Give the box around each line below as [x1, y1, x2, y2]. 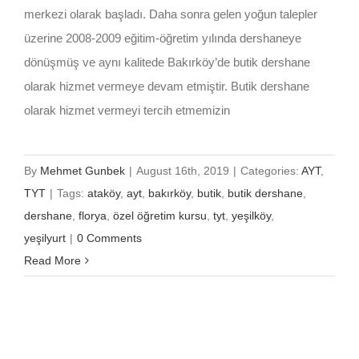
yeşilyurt [24, 231, 66, 244]
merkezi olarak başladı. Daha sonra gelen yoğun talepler [24, 6, 317, 21]
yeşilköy [232, 208, 271, 222]
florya [79, 208, 107, 222]
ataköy [87, 186, 120, 200]
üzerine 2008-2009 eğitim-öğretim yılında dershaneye [24, 30, 301, 45]
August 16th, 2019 [136, 163, 229, 177]
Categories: [240, 163, 301, 177]
